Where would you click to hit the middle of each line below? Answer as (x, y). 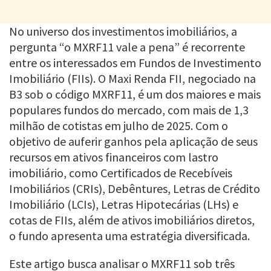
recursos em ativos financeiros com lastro (114, 157)
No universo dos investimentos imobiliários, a (123, 31)
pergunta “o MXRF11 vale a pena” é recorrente (127, 47)
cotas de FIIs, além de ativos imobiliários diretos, (132, 220)
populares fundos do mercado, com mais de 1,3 (129, 109)
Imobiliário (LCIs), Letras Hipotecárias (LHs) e (124, 204)
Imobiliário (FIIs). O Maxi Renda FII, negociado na (132, 78)
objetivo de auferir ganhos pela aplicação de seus (133, 141)
